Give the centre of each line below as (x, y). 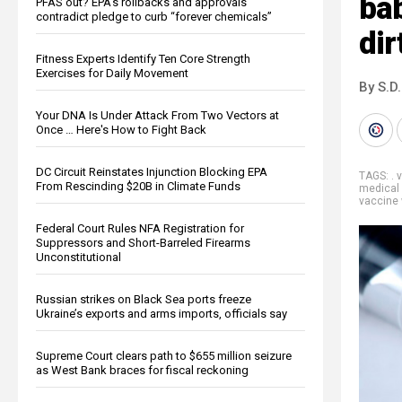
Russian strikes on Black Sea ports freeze (144, 299)
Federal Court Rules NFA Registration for (140, 228)
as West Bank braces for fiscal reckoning (142, 370)
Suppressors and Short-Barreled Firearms (143, 242)
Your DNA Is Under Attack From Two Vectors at (157, 115)
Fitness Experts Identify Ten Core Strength (143, 58)
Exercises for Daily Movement (112, 73)
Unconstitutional (79, 257)
